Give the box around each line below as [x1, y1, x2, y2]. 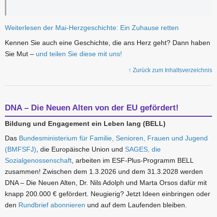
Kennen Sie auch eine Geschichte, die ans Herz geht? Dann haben [5, 38, 210, 46]
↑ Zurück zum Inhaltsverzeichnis [128, 66, 212, 74]
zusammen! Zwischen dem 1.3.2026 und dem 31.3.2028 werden [5, 167, 203, 175]
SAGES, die [125, 145, 161, 153]
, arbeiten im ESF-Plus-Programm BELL [72, 156, 193, 164]
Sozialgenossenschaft [5, 156, 72, 164]
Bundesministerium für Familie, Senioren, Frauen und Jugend [19, 134, 208, 142]
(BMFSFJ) [5, 145, 36, 153]
